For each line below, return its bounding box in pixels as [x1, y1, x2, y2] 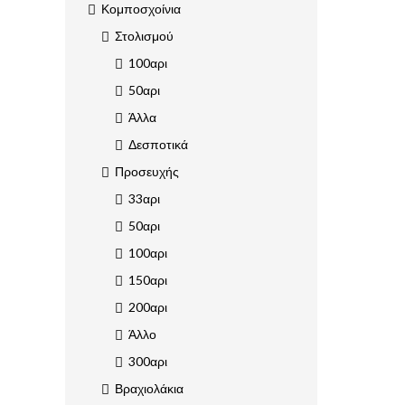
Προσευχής [115, 164, 179, 180]
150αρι [128, 272, 167, 288]
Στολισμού [115, 28, 174, 44]
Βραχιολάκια [115, 381, 184, 397]
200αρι [128, 299, 167, 316]
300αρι [128, 353, 167, 370]
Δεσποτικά [128, 137, 188, 153]
